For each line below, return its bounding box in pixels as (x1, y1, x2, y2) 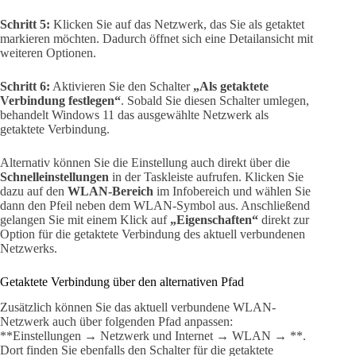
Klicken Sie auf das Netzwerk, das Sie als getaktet (50, 17, 304, 31)
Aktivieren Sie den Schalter (50, 79, 193, 93)
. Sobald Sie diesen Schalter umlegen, (121, 93, 309, 107)
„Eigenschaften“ (170, 212, 258, 226)
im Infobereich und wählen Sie (153, 184, 311, 198)
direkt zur (258, 212, 309, 226)
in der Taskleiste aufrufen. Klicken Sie (109, 169, 304, 184)
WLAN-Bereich (68, 184, 153, 198)
